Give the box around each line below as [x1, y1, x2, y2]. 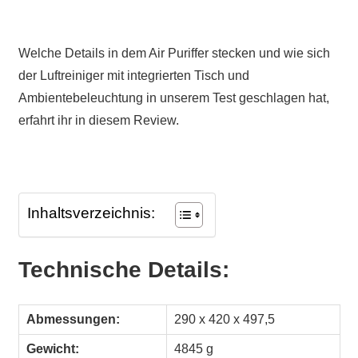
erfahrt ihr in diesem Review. [18, 113, 179, 128]
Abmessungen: [26, 312, 121, 327]
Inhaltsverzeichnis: [26, 205, 155, 222]
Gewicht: [26, 342, 80, 356]
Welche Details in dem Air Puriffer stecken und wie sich [18, 46, 330, 61]
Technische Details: [18, 257, 229, 283]
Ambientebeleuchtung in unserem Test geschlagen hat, [18, 91, 329, 105]
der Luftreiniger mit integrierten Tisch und [18, 69, 249, 83]
